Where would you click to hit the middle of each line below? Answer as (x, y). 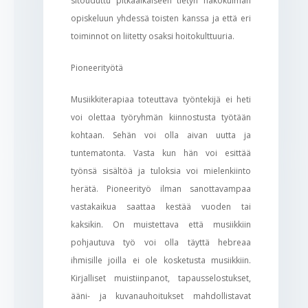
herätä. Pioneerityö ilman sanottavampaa (161, 188)
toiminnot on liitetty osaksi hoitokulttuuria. (152, 36)
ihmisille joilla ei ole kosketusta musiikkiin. (161, 260)
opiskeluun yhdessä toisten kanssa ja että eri (161, 18)
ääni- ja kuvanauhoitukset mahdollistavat (161, 296)
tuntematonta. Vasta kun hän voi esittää (161, 153)
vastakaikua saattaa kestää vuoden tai (161, 206)
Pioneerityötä (97, 67)
